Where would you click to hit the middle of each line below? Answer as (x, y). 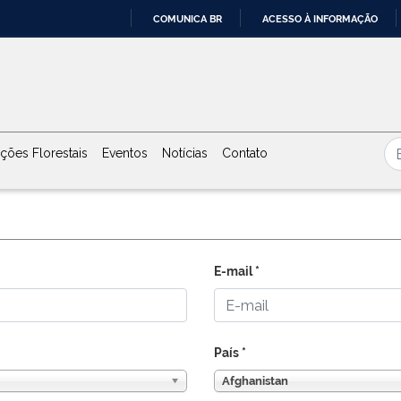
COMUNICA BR (188, 19)
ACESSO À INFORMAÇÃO (320, 19)
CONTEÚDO (228, 112)
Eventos (125, 154)
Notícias (185, 154)
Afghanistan (255, 381)
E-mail (233, 272)
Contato (245, 154)
